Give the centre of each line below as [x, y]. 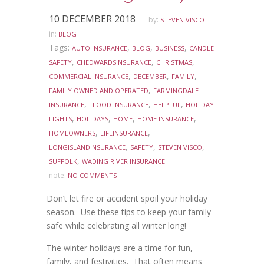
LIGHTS [60, 119]
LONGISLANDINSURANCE [87, 147]
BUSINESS [170, 48]
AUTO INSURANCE [100, 48]
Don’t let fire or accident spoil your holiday [127, 199]
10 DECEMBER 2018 [92, 19]
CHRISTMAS [174, 62]
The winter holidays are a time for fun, [120, 248]
